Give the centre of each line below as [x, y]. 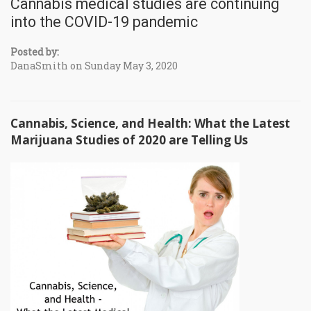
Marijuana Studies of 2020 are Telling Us [129, 140]
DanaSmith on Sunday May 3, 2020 [94, 66]
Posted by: [35, 52]
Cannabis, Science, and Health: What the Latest [150, 124]
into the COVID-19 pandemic [104, 22]
